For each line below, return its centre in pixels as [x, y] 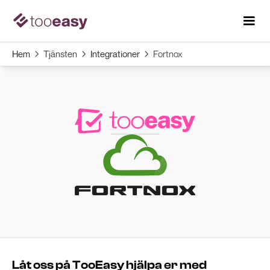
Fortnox [168, 54]
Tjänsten [60, 54]
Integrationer [115, 54]
